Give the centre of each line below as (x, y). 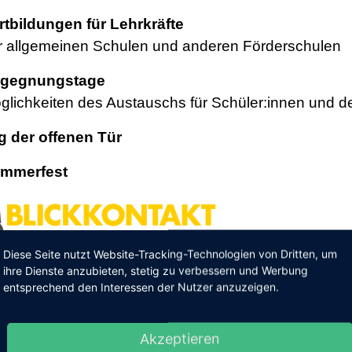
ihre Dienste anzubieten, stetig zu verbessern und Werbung (156, 270)
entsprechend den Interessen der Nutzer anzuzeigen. (141, 287)
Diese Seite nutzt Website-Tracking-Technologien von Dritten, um (170, 254)
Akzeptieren (180, 339)
